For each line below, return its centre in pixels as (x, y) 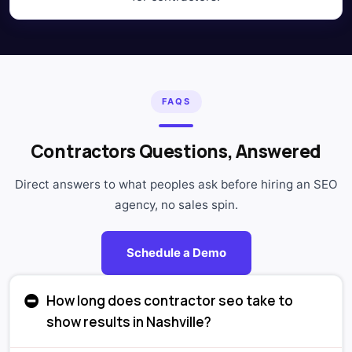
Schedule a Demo (176, 252)
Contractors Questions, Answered (176, 151)
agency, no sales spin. (176, 204)
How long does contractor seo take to (170, 301)
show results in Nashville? (129, 322)
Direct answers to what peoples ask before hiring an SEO (176, 184)
